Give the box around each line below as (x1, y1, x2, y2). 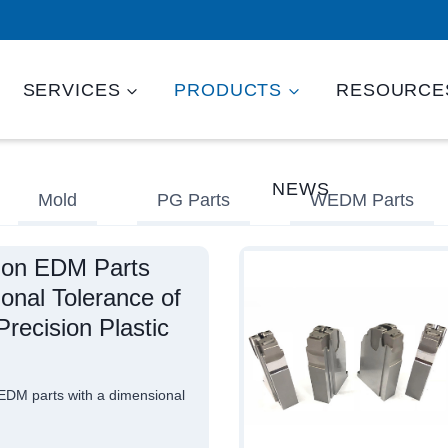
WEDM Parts (310, 189, 414, 210)
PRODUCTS (174, 79, 283, 100)
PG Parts (157, 189, 230, 210)
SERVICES (22, 79, 121, 100)
